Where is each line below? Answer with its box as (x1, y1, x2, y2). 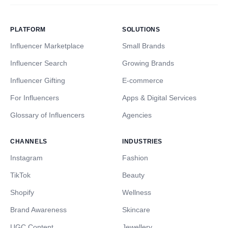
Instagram (10, 154, 43, 162)
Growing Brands (122, 59, 174, 68)
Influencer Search (10, 59, 67, 68)
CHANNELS (10, 138, 47, 146)
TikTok (10, 171, 31, 180)
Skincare (122, 206, 150, 214)
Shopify (10, 188, 34, 197)
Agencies (122, 111, 152, 120)
